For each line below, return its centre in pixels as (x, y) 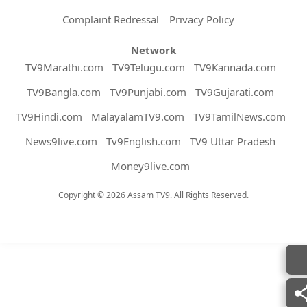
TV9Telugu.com (148, 67)
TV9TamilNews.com (239, 116)
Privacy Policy (202, 19)
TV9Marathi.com (64, 67)
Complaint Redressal (111, 19)
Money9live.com (150, 165)
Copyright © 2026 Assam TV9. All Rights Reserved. (153, 195)
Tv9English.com (144, 141)
